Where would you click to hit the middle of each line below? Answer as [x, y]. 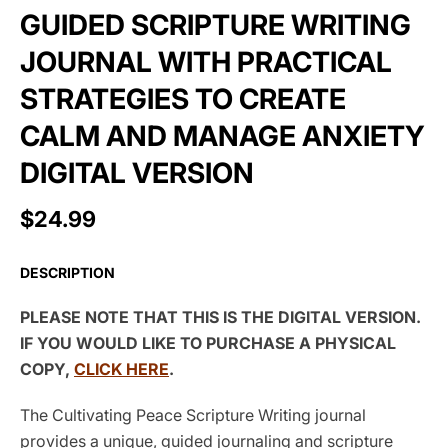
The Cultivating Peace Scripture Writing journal [193, 414]
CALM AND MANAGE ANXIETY [222, 135]
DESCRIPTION [67, 272]
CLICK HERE [121, 368]
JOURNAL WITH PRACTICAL [206, 61]
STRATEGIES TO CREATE [183, 98]
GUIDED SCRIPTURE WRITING [215, 24]
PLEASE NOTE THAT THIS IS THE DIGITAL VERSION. [220, 316]
